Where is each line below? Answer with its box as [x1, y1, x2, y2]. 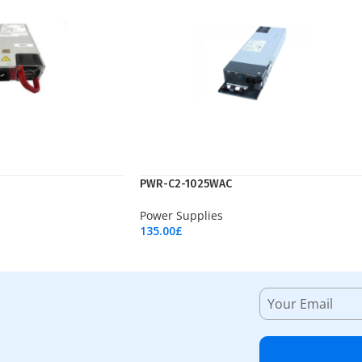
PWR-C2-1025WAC [140, 177, 232, 191]
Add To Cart [140, 238, 198, 252]
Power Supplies [140, 208, 223, 223]
